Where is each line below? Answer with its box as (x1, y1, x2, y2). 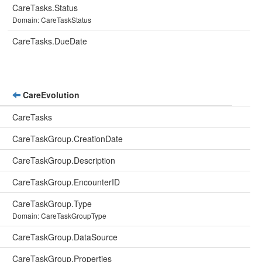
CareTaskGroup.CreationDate (12, 133, 123, 144)
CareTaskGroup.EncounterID (12, 176, 120, 188)
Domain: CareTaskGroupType (12, 211, 106, 220)
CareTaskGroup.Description (12, 154, 115, 166)
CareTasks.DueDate (12, 35, 87, 47)
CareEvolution (20, 89, 80, 101)
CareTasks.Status (12, 2, 78, 13)
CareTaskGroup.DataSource (12, 231, 118, 243)
